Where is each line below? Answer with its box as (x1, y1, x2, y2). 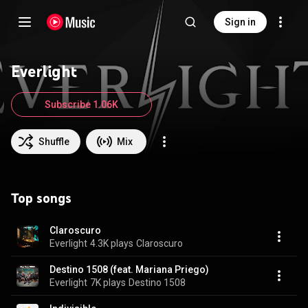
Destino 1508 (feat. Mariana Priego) (49, 263, 209, 275)
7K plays (90, 276, 126, 288)
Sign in (225, 16, 256, 27)
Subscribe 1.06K (45, 99, 118, 110)
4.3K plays (90, 237, 133, 249)
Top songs (11, 190, 71, 206)
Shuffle (38, 136, 69, 147)
